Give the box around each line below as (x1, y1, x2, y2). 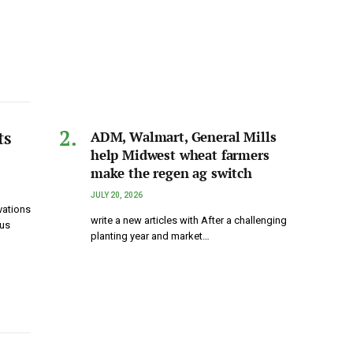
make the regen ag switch (91, 164, 252, 183)
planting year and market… (91, 230, 210, 243)
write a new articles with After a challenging (91, 214, 287, 227)
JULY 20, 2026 (91, 191, 143, 200)
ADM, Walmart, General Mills (91, 128, 277, 147)
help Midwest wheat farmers (91, 146, 269, 165)
